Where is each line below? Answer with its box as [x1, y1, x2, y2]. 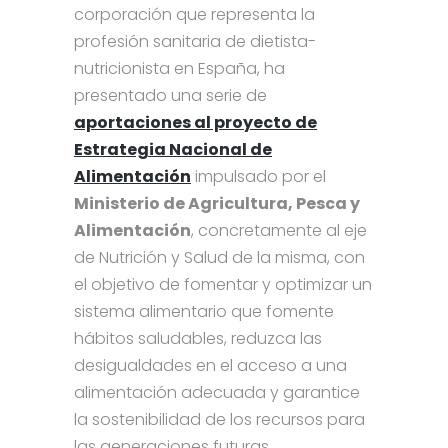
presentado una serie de [74, 84, 267, 108]
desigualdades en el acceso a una [74, 354, 347, 378]
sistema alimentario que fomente [74, 300, 334, 324]
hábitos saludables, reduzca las [74, 327, 322, 351]
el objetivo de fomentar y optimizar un [74, 273, 372, 297]
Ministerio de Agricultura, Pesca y [74, 192, 360, 216]
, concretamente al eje [191, 219, 367, 243]
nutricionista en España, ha [74, 57, 285, 81]
